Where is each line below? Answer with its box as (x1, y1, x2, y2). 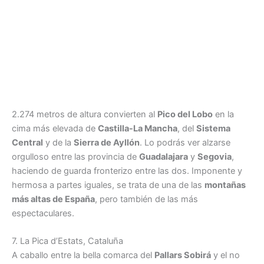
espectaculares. (12, 207, 74, 219)
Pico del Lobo (157, 108, 213, 120)
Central (12, 137, 43, 148)
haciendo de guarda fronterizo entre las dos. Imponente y (12, 165, 242, 176)
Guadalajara (139, 151, 188, 162)
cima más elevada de (12, 123, 98, 134)
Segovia (197, 151, 232, 162)
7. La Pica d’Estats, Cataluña (12, 235, 123, 246)
